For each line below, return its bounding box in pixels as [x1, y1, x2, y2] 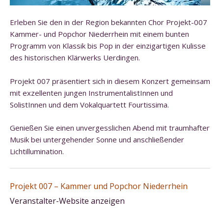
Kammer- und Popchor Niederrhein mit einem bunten [10, 29, 189, 39]
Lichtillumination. [10, 146, 64, 156]
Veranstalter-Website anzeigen [10, 195, 125, 206]
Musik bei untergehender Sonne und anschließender [10, 134, 184, 144]
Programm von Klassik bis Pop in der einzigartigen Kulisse [10, 41, 206, 51]
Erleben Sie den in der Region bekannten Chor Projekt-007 [10, 17, 207, 27]
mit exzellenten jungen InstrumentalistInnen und [10, 88, 173, 98]
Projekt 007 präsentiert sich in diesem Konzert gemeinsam [10, 76, 210, 86]
